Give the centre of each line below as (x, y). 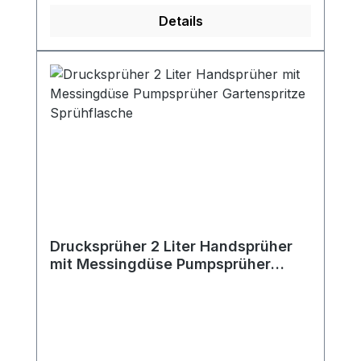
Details (180, 21)
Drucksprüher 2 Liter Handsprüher (171, 246)
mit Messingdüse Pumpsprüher (160, 264)
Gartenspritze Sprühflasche (148, 282)
